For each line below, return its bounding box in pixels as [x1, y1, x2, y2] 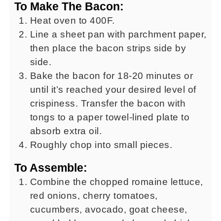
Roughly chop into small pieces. [30, 140, 173, 150]
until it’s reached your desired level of [30, 84, 196, 95]
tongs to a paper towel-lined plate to [30, 112, 190, 123]
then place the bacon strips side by [30, 43, 186, 54]
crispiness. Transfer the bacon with [30, 98, 186, 109]
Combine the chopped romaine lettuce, [30, 177, 203, 187]
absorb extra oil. [30, 126, 102, 137]
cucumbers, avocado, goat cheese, [30, 204, 187, 215]
